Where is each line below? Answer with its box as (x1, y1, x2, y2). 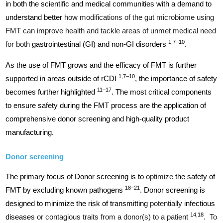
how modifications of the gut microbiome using (64, 13, 215, 21)
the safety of (175, 172, 216, 181)
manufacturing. (5, 128, 58, 136)
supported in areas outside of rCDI (5, 74, 119, 83)
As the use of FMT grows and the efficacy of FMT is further (5, 61, 197, 69)
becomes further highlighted (5, 88, 98, 96)
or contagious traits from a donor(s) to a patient (37, 213, 191, 221)
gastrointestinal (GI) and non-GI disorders (32, 40, 169, 48)
